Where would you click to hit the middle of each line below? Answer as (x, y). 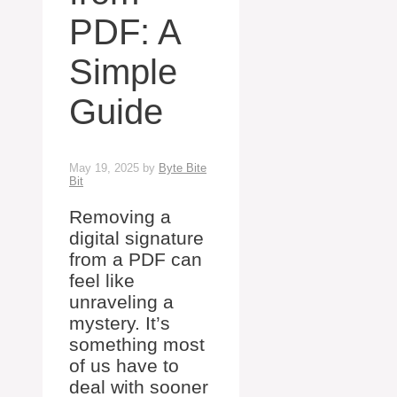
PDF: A (125, 32)
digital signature (136, 238)
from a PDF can (136, 260)
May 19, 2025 (104, 168)
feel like (102, 281)
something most (137, 345)
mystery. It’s (120, 323)
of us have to (124, 366)
